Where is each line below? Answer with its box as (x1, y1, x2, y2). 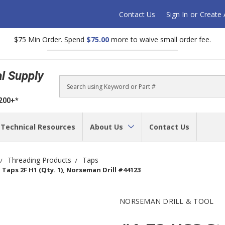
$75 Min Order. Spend (14, 35, 86, 44)
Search (59, 86, 82, 96)
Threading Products (8, 155, 71, 165)
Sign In (166, 9, 188, 19)
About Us (89, 122, 125, 132)
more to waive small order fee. (109, 35, 211, 44)
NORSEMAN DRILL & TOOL (120, 196, 214, 206)
